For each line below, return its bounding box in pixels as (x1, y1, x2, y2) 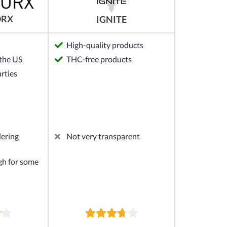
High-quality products (66, 40, 143, 50)
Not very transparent (66, 131, 140, 141)
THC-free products (66, 54, 132, 64)
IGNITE (96, 14, 127, 25)
